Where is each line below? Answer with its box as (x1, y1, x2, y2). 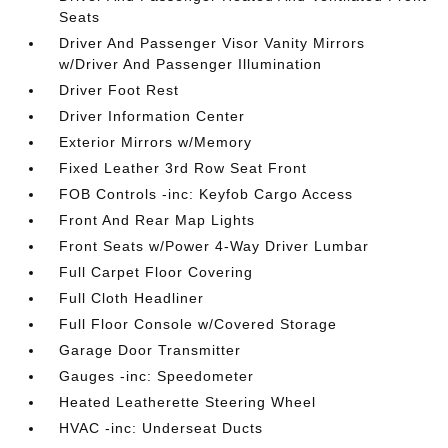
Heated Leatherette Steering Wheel (59, 394, 317, 410)
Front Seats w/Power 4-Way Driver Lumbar (59, 238, 370, 254)
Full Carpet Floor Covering (59, 264, 254, 280)
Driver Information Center (59, 108, 246, 124)
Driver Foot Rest (59, 82, 180, 98)
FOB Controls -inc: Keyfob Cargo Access (59, 186, 354, 202)
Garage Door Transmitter (59, 342, 242, 358)
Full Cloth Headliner (59, 290, 205, 306)
